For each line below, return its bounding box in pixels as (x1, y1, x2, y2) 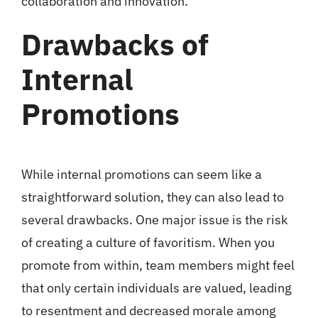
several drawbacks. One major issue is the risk (21, 211, 287, 228)
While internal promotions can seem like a (21, 165, 262, 182)
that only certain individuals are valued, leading (21, 279, 292, 296)
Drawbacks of (21, 25, 209, 63)
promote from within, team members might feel (21, 256, 295, 273)
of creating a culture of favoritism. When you (21, 234, 275, 251)
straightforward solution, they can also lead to (21, 188, 284, 205)
